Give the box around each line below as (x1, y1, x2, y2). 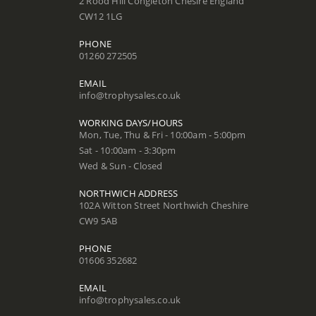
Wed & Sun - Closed (79, 160, 163, 172)
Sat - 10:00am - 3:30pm (79, 145, 176, 157)
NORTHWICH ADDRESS (79, 188, 178, 200)
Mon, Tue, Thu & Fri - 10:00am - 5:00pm (79, 129, 246, 141)
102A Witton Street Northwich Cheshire (79, 200, 249, 212)
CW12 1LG (79, 11, 123, 23)
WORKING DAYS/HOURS (79, 117, 183, 129)
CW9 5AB (79, 215, 118, 227)
